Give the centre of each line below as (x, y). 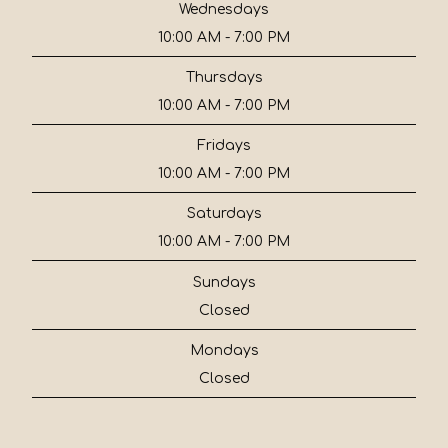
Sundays (224, 282)
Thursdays (224, 78)
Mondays (224, 350)
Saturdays (224, 214)
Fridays (224, 146)
